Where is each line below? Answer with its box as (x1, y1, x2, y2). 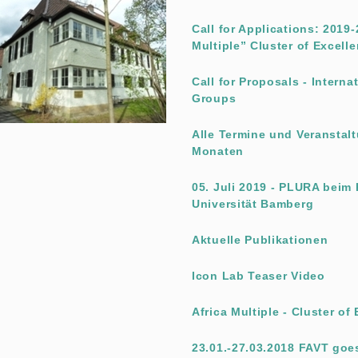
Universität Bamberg (192, 197, 314, 210)
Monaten (192, 145, 244, 157)
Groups (192, 92, 237, 105)
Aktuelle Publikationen (192, 233, 328, 246)
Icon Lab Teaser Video (192, 269, 325, 282)
